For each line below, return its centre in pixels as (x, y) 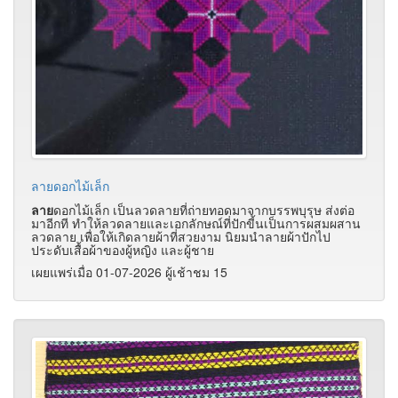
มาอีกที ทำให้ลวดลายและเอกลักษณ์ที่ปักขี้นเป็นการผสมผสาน (196, 223)
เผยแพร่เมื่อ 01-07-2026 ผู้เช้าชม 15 (129, 271)
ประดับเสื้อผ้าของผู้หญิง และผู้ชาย (123, 249)
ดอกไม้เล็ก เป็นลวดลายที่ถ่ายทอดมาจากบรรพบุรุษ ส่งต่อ (204, 209)
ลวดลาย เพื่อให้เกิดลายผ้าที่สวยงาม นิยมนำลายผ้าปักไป (181, 236)
